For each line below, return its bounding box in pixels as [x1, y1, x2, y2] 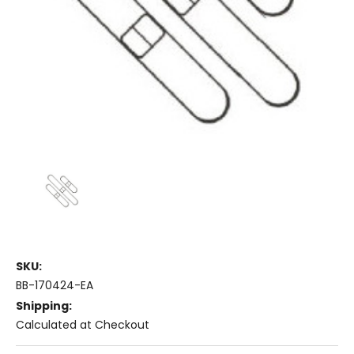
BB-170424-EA [16, 277, 93, 294]
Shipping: [16, 298, 72, 314]
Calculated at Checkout [16, 317, 149, 333]
